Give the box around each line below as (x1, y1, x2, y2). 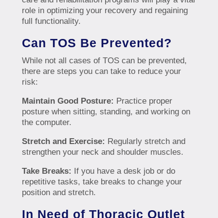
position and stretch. (21, 188, 96, 198)
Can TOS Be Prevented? (21, 36, 172, 50)
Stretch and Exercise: (21, 137, 105, 146)
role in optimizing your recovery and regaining (21, 6, 188, 16)
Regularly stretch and (105, 137, 185, 146)
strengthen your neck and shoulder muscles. (21, 147, 183, 157)
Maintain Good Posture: (21, 96, 114, 106)
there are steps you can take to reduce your (21, 67, 181, 76)
